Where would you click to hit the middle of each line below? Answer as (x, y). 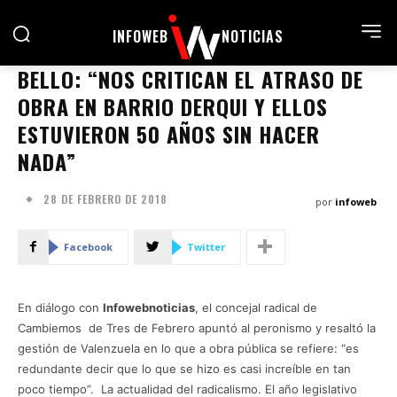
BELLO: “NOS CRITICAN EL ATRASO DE (191, 78)
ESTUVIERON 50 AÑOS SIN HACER (169, 133)
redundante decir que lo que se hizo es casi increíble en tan (184, 368)
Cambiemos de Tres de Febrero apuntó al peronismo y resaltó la (197, 327)
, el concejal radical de (256, 307)
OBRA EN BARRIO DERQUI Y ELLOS (173, 106)
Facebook (88, 246)
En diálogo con (60, 307)
